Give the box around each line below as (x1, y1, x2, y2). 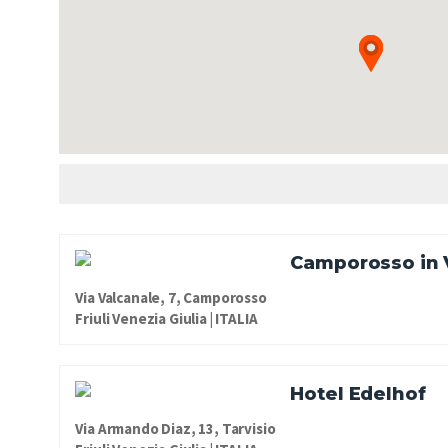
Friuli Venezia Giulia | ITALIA (75, 308, 258, 328)
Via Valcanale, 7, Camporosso (75, 287, 267, 307)
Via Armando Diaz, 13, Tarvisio (75, 418, 276, 438)
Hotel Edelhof (290, 382, 426, 405)
